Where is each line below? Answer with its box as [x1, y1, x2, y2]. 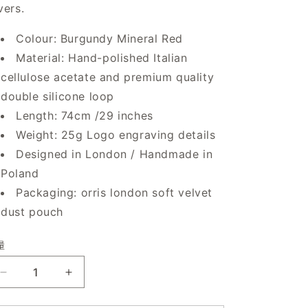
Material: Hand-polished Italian [16, 51, 188, 65]
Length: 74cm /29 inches [16, 109, 153, 122]
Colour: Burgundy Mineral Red [16, 32, 183, 45]
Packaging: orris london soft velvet [16, 186, 213, 199]
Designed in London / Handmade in [16, 147, 213, 161]
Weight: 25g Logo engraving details [16, 128, 216, 142]
